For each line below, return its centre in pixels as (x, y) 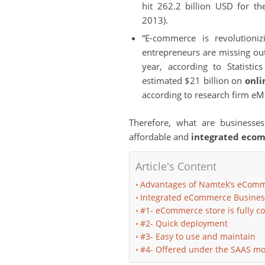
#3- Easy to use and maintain (198, 236)
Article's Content (176, 166)
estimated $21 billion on (193, 80)
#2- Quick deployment (184, 223)
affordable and (160, 136)
